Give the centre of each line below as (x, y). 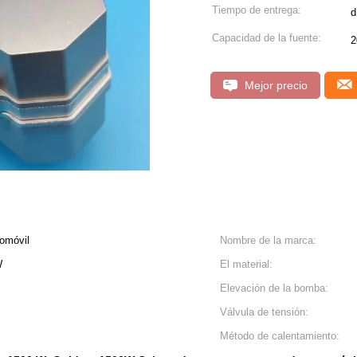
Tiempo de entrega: (257, 10)
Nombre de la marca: (268, 240)
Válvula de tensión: (264, 312)
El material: (246, 264)
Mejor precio (275, 85)
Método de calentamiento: (280, 336)
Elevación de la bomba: (274, 288)
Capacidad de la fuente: (267, 38)
